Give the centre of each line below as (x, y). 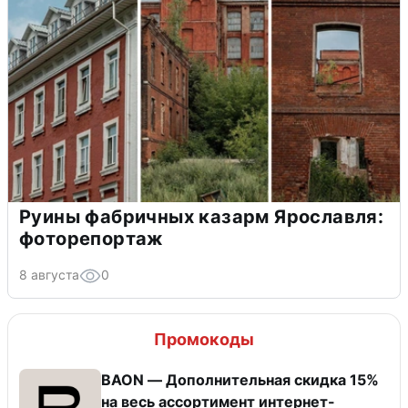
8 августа (49, 275)
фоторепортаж (92, 239)
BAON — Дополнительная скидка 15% (240, 380)
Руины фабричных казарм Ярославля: (202, 217)
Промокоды (204, 340)
